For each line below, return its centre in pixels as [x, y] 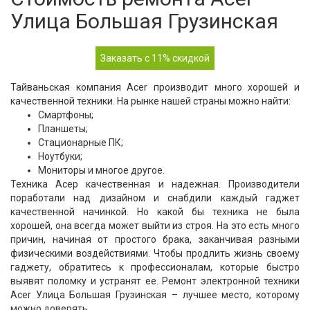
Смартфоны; [66, 115]
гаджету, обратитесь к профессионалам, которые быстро [155, 267]
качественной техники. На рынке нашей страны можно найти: [151, 101]
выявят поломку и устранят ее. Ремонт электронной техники [155, 281]
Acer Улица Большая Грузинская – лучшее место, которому [155, 295]
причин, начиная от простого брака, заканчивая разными [155, 239]
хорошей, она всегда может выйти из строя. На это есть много [155, 226]
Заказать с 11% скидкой [155, 58]
